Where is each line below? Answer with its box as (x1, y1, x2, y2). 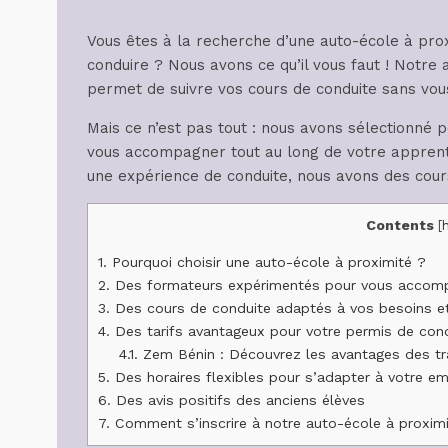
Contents (366, 216, 434, 233)
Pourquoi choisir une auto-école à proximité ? (107, 253, 426, 270)
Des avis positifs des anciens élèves (111, 391, 365, 408)
